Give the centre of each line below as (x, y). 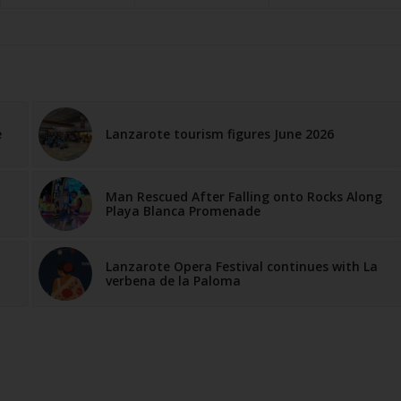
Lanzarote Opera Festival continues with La (241, 266)
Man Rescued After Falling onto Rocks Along (243, 196)
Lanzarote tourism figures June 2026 (219, 133)
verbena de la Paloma (173, 280)
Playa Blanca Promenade (183, 210)
